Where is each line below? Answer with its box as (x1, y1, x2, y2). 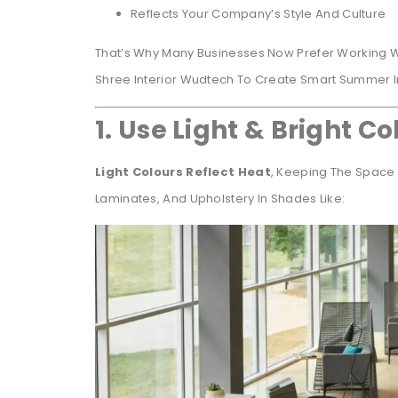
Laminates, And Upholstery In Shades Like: (95, 189, 346, 207)
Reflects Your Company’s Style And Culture (131, 5, 386, 23)
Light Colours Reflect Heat (95, 163, 271, 180)
